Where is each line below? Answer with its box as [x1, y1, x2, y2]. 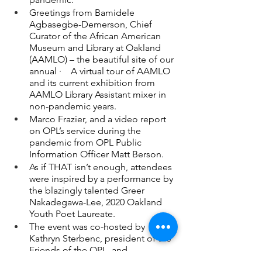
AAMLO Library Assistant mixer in [29, 88, 168, 100]
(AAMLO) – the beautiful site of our [29, 53, 176, 65]
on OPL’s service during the [29, 125, 143, 136]
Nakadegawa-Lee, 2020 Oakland [29, 196, 164, 208]
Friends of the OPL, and [29, 244, 130, 256]
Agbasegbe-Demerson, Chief [29, 18, 154, 30]
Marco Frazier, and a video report [29, 113, 168, 125]
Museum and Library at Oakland [29, 42, 163, 53]
